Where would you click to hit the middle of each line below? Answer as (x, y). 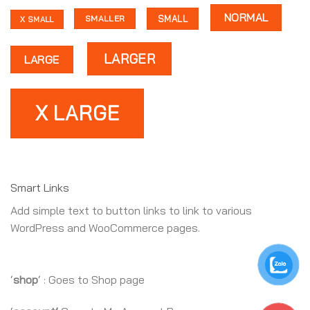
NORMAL (246, 18)
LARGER (129, 58)
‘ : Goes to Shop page (91, 280)
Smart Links (40, 187)
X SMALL (37, 19)
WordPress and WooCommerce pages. (105, 227)
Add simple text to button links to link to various (131, 210)
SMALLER (105, 19)
